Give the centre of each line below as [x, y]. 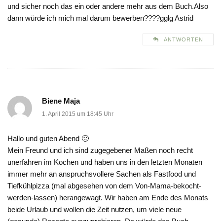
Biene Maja [61, 101]
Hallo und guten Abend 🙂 [48, 139]
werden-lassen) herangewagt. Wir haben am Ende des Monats [108, 198]
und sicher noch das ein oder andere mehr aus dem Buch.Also [108, 6]
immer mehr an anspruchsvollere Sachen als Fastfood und [102, 174]
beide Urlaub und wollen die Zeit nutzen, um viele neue [94, 210]
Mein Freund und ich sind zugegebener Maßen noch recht [100, 150]
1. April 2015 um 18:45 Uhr [78, 114]
